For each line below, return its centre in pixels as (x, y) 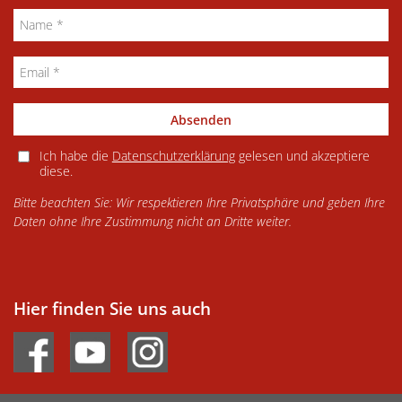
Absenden (201, 119)
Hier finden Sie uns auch (112, 308)
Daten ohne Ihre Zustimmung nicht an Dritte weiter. (153, 222)
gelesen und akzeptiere (302, 156)
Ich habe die (75, 156)
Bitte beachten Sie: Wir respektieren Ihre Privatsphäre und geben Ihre (199, 203)
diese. (56, 171)
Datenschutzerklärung (173, 156)
